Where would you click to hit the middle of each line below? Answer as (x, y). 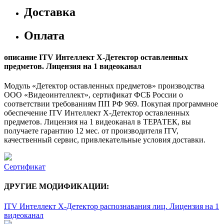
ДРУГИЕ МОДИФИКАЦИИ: (56, 186)
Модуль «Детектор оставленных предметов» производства (104, 86)
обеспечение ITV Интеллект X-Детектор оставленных (97, 113)
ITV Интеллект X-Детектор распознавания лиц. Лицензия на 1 (111, 206)
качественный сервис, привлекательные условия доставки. (105, 140)
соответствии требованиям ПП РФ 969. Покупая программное (111, 104)
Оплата (44, 35)
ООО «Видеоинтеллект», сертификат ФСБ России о (93, 95)
